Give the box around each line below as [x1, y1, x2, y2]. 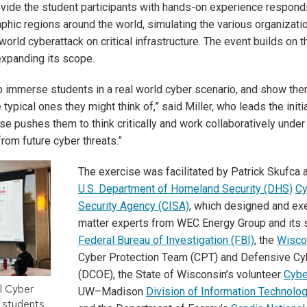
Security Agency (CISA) [78, 199, 189, 212]
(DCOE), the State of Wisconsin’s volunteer [78, 268, 284, 281]
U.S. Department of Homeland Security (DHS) [78, 182, 293, 195]
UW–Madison [78, 285, 146, 298]
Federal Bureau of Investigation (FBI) [78, 234, 254, 247]
